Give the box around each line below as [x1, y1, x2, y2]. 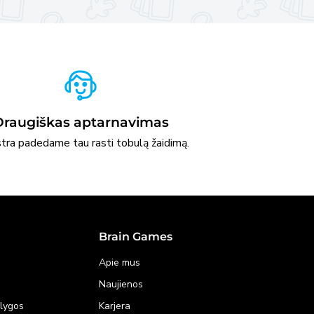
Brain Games [98, 229, 172, 243]
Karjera [98, 299, 130, 313]
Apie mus [98, 255, 140, 269]
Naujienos [98, 277, 143, 291]
